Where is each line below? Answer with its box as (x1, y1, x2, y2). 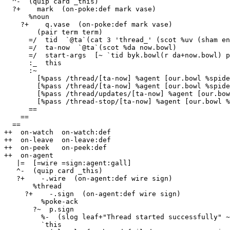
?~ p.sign (4, 205, 33, 213)
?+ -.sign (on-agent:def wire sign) (4, 190, 25, 198)
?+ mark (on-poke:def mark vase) (4, 5, 12, 13)
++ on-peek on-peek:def (4, 144, 107, 151)
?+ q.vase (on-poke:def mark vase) (4, 21, 21, 28)
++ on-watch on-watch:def (4, 128, 111, 136)
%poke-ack (4, 198, 41, 205)
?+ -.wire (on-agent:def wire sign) (4, 175, 16, 182)
